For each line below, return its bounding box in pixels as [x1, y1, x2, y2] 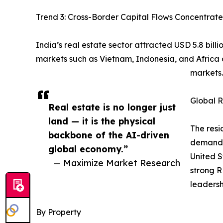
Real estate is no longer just [48, 102, 176, 113]
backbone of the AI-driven [48, 129, 169, 141]
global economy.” [48, 143, 128, 155]
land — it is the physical [48, 115, 155, 127]
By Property [36, 207, 81, 218]
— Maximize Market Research [53, 157, 180, 169]
